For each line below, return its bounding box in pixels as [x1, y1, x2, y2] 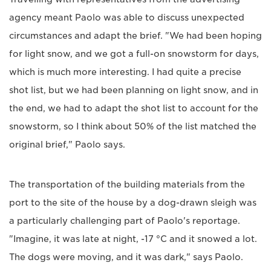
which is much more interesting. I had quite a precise [9, 67, 241, 77]
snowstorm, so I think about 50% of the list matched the [9, 122, 256, 132]
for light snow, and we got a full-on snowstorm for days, [9, 49, 259, 59]
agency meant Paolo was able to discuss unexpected [9, 13, 244, 23]
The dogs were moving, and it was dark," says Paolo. [9, 252, 243, 263]
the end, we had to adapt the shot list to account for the [9, 103, 258, 114]
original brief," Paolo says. [9, 140, 125, 150]
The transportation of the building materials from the [9, 180, 245, 190]
